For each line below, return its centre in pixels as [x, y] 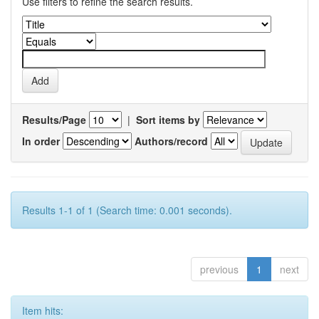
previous [219, 269]
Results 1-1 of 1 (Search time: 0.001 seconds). [127, 210]
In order [41, 141]
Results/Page [54, 120]
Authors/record [171, 141]
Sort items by [168, 120]
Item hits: [43, 310]
